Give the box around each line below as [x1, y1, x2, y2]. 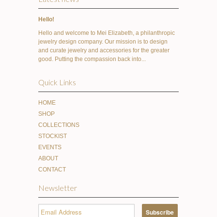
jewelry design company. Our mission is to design [38, 38, 168, 45]
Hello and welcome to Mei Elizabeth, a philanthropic [38, 29, 175, 36]
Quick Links [38, 77, 76, 87]
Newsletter [38, 183, 77, 192]
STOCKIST [38, 132, 67, 139]
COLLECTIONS [38, 121, 79, 128]
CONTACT [38, 166, 66, 173]
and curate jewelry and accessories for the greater [38, 46, 170, 54]
